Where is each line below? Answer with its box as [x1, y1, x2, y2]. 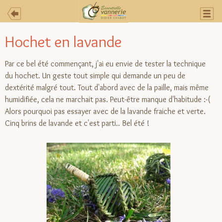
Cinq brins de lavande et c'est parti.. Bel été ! [5, 118, 149, 128]
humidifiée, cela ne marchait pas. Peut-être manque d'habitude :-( [5, 95, 211, 104]
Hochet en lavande [5, 32, 125, 51]
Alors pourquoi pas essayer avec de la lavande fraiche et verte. [5, 107, 206, 116]
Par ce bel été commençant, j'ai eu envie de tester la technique [5, 59, 206, 68]
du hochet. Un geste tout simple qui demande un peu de [5, 71, 185, 80]
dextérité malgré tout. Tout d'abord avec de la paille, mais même [5, 83, 209, 92]
